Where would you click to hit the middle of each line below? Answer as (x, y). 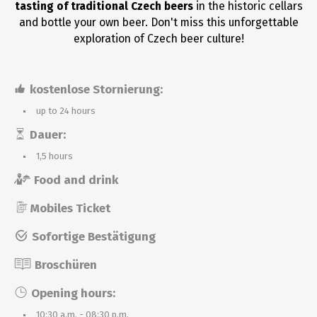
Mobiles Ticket (70, 208)
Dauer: (48, 135)
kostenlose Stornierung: (96, 90)
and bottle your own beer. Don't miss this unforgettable (158, 22)
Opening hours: (73, 293)
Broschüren (66, 265)
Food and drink (76, 180)
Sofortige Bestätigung (94, 237)
